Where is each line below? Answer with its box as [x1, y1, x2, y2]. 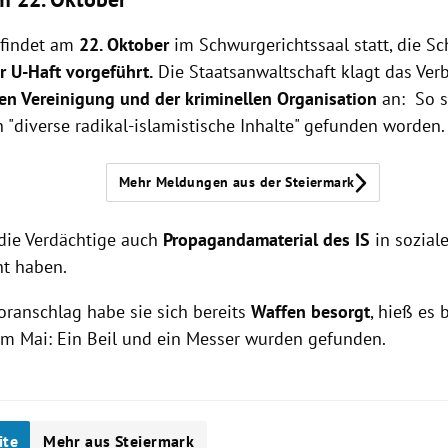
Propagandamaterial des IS [163, 228, 371, 252]
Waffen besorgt [251, 300, 371, 324]
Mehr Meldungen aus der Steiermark [118, 173, 355, 192]
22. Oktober [79, 33, 175, 57]
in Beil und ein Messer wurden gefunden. [67, 327, 387, 351]
